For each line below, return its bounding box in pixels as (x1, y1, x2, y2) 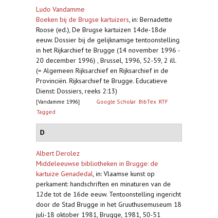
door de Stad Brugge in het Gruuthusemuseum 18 (36, 200, 182, 209)
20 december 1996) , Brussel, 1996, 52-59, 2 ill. (36, 56, 176, 65)
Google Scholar (96, 98, 136, 105)
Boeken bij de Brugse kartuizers (36, 15, 129, 24)
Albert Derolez (36, 149, 80, 158)
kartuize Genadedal (36, 169, 93, 178)
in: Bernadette (132, 15, 172, 24)
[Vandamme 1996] (36, 98, 80, 105)
